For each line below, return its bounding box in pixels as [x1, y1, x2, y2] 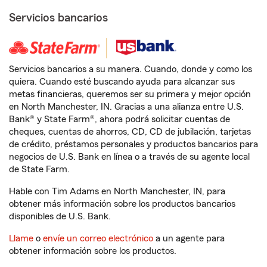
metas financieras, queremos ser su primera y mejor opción [9, 89, 251, 99]
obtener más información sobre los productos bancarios [9, 199, 235, 209]
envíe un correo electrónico [43, 234, 153, 243]
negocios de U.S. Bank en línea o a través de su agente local [9, 152, 250, 162]
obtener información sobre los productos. [9, 246, 176, 256]
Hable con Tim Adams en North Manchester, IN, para [9, 187, 225, 196]
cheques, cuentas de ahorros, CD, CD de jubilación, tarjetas [9, 127, 251, 136]
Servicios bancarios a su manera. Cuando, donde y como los [9, 64, 252, 74]
